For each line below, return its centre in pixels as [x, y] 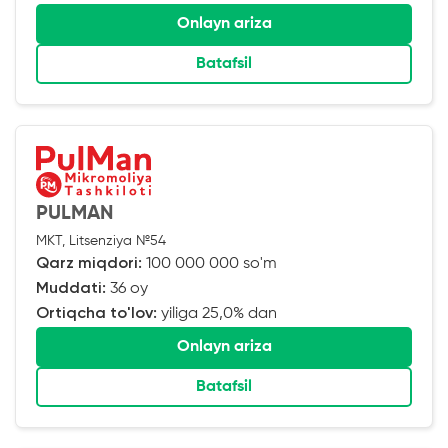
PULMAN [74, 213]
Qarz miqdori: [89, 263]
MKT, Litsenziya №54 [101, 240]
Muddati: [71, 288]
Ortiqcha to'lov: [96, 313]
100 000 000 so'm [209, 263]
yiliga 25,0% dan [217, 313]
